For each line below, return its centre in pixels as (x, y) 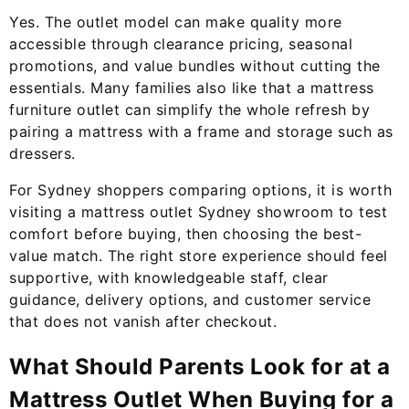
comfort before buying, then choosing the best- (185, 234)
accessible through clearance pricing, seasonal (181, 44)
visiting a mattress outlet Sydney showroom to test (198, 212)
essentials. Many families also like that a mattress (192, 88)
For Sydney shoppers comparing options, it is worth (200, 190)
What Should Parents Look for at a (200, 367)
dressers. (42, 154)
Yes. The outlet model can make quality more (176, 22)
